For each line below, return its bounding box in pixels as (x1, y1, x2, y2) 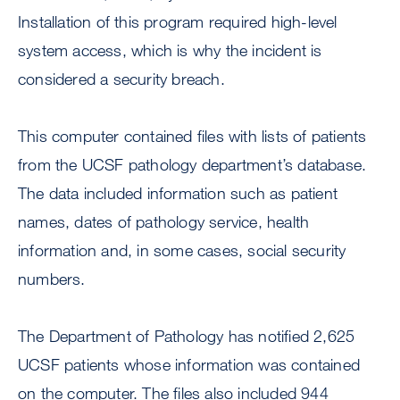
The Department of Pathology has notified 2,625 (18, 326, 355, 346)
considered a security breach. (18, 69, 225, 89)
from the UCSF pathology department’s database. (18, 154, 367, 175)
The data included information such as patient (18, 183, 338, 204)
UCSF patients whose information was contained (18, 354, 361, 375)
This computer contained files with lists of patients (18, 126, 367, 146)
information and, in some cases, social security (18, 240, 346, 261)
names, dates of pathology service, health (18, 212, 310, 232)
